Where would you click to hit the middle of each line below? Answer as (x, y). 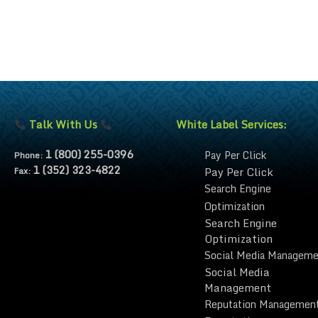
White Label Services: (231, 125)
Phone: (29, 155)
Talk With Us (64, 125)
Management (237, 288)
